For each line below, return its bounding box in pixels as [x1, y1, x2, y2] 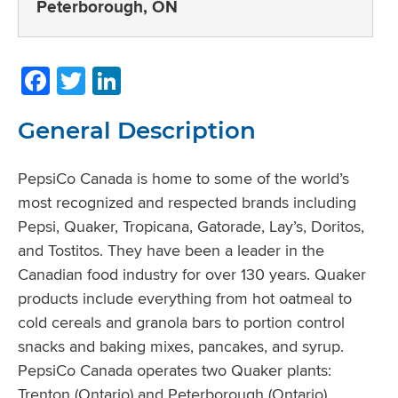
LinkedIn [121, 59, 232, 101]
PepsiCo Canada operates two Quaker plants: [18, 358, 331, 381]
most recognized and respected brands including [18, 190, 356, 213]
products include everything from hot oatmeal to [18, 286, 352, 309]
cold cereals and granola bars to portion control [18, 310, 345, 333]
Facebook [50, 59, 175, 101]
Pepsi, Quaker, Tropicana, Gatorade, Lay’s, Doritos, [18, 214, 364, 237]
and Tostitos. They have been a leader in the [18, 238, 324, 261]
